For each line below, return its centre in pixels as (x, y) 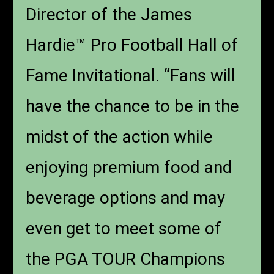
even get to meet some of (124, 228)
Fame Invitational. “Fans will (131, 75)
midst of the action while (120, 136)
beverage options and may (126, 198)
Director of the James (109, 14)
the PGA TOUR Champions (126, 259)
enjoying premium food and (129, 167)
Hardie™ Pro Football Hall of (132, 45)
